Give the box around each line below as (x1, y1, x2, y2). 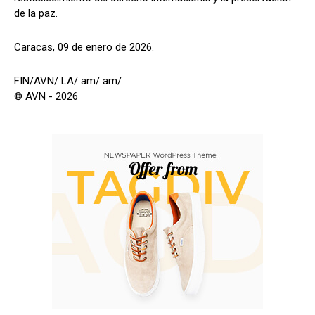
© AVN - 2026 (14, 89, 78, 103)
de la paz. (14, 6, 58, 20)
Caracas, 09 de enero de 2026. (14, 40, 154, 53)
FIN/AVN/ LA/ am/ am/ (14, 74, 122, 87)
